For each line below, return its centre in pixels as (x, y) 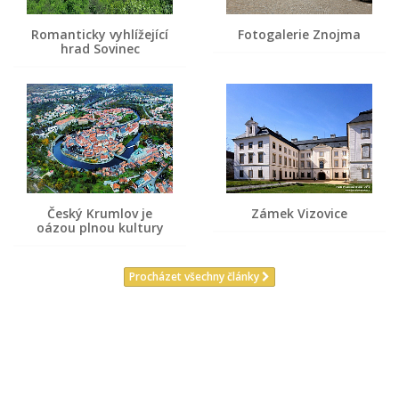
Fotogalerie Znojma (299, 34)
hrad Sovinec (100, 48)
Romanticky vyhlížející (100, 34)
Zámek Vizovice (299, 213)
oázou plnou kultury (100, 227)
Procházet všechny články (195, 277)
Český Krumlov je (100, 213)
